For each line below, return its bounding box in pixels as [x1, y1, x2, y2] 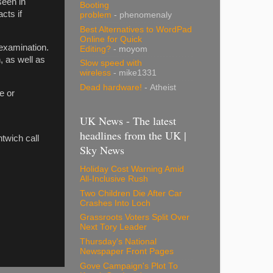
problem [80, 10, 112, 19]
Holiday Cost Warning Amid [80, 164, 184, 174]
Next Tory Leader [80, 222, 147, 232]
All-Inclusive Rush [80, 174, 148, 183]
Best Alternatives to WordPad [80, 24, 192, 34]
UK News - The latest [80, 113, 176, 128]
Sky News [80, 142, 124, 157]
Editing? [80, 44, 111, 54]
